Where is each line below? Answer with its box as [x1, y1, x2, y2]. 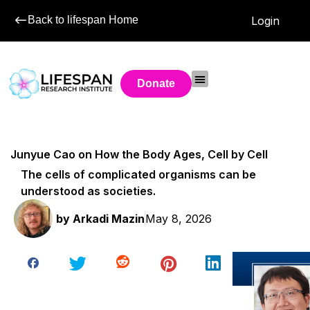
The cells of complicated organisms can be [21, 167, 257, 181]
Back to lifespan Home [28, 14, 138, 26]
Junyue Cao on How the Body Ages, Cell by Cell [10, 147, 268, 162]
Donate [137, 77, 176, 89]
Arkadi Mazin [70, 211, 145, 226]
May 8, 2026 [145, 211, 212, 226]
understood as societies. [21, 183, 156, 198]
